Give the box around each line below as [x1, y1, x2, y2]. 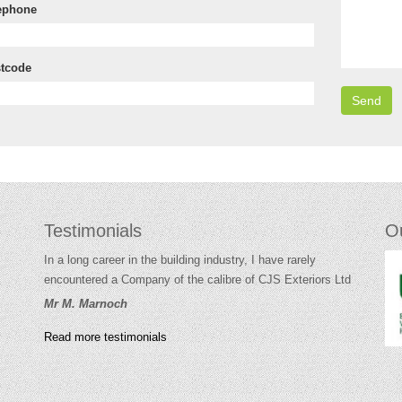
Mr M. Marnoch [44, 297, 127, 310]
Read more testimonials [44, 330, 167, 344]
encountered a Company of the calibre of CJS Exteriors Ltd [44, 273, 351, 286]
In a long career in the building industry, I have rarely [44, 253, 316, 267]
